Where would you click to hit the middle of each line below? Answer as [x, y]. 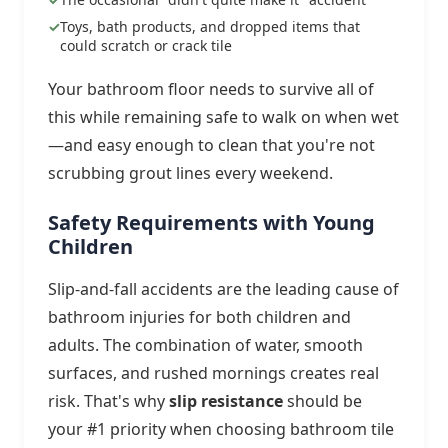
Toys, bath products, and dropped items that [210, 26]
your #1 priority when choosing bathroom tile [221, 429]
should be [322, 401]
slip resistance [226, 401]
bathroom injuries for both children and [199, 317]
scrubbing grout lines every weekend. [190, 173]
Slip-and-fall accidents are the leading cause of [223, 289]
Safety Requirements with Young [211, 222]
